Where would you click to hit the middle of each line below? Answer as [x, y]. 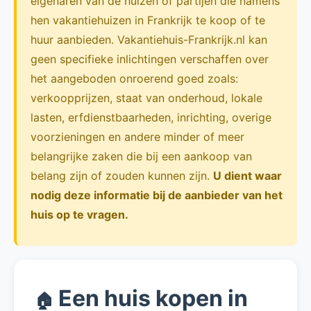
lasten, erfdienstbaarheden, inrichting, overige [151, 117]
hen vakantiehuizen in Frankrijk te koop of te [148, 20]
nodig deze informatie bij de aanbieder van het [157, 195]
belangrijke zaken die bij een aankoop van [141, 156]
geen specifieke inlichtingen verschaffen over [150, 59]
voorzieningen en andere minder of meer [137, 137]
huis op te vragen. [79, 215]
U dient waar [247, 176]
